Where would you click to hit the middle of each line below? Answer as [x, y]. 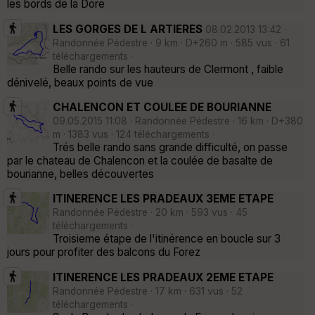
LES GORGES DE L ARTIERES [128, 29]
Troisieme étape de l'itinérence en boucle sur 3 [167, 239]
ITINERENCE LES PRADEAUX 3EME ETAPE [163, 199]
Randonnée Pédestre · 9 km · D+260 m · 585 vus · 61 [171, 43]
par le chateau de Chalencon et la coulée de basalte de [140, 160]
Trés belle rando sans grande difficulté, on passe [170, 147]
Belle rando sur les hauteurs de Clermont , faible [168, 69]
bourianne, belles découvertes [81, 174]
